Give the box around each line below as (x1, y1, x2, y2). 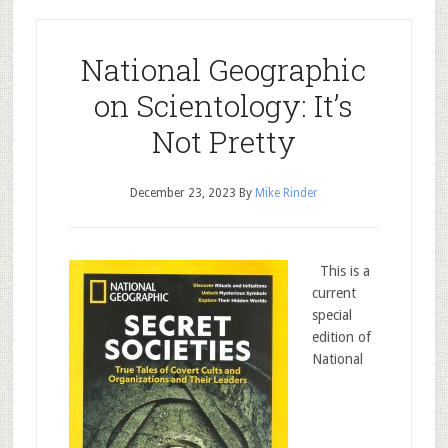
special (311, 307, 352, 323)
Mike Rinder (254, 186, 318, 200)
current (311, 285, 356, 301)
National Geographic (81, 50, 367, 89)
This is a (311, 263, 370, 279)
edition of (311, 329, 371, 345)
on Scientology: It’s (94, 86, 354, 125)
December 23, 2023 (129, 186, 236, 200)
